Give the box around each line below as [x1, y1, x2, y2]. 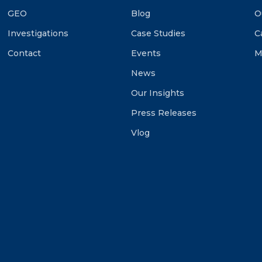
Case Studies [130, 28, 185, 39]
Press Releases [130, 108, 196, 118]
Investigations [8, 28, 69, 39]
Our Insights [130, 88, 184, 98]
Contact [8, 48, 42, 58]
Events [130, 48, 161, 58]
